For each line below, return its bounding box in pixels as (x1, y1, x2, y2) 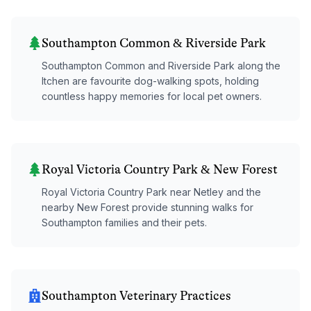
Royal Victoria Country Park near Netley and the (42, 185, 261, 198)
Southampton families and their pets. (42, 216, 207, 228)
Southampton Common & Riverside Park (42, 35, 266, 50)
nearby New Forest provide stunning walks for (42, 201, 253, 213)
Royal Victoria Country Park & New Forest (42, 162, 278, 176)
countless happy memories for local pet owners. (42, 90, 262, 102)
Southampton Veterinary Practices (42, 288, 231, 303)
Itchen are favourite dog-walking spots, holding (42, 74, 259, 87)
